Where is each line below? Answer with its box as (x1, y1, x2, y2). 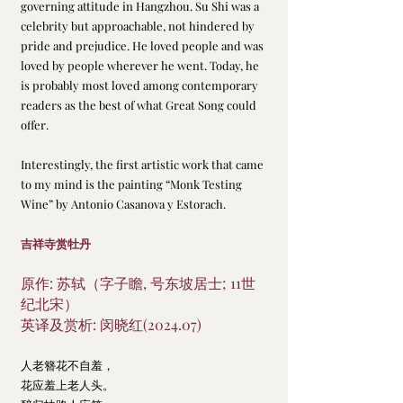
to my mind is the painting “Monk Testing (21, 176, 245, 193)
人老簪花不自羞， (21, 357, 114, 373)
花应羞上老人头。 (21, 377, 114, 393)
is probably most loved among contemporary (21, 77, 261, 94)
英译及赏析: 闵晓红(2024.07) (21, 315, 201, 335)
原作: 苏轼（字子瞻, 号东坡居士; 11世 (21, 273, 255, 293)
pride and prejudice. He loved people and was (21, 38, 266, 54)
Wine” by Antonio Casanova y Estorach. (21, 196, 226, 212)
